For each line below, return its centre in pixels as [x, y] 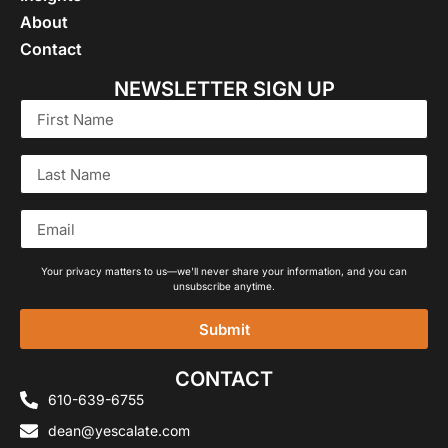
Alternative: [63, 362]
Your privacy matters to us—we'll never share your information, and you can [224, 271]
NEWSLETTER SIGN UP [224, 89]
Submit [224, 329]
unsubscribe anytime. [224, 286]
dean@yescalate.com [118, 431]
